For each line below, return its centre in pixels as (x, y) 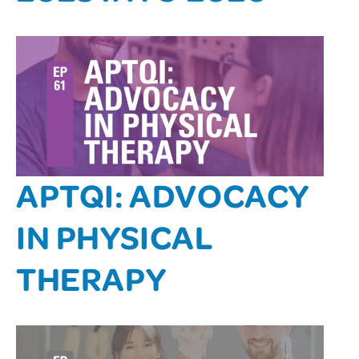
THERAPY (91, 277)
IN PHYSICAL (115, 236)
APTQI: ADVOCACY (163, 194)
